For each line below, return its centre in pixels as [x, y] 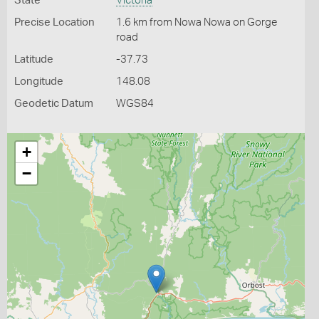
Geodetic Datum [54, 104]
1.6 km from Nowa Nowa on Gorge [196, 22]
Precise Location [54, 22]
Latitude [34, 59]
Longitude [39, 82]
